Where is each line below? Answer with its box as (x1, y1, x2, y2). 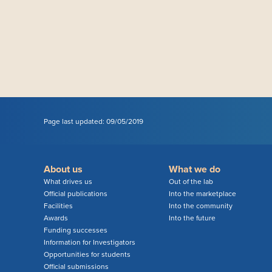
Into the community (168, 202, 233, 211)
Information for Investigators (44, 238, 135, 247)
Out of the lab (168, 177, 213, 186)
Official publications (44, 189, 107, 199)
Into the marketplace (168, 189, 236, 199)
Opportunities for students (44, 250, 131, 259)
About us (44, 163, 83, 176)
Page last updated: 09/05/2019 (44, 117, 143, 126)
